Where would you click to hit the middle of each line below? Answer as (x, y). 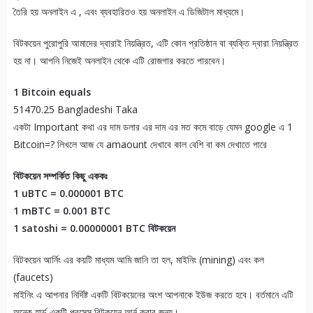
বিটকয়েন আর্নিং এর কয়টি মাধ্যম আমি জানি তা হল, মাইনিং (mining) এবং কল (138, 260)
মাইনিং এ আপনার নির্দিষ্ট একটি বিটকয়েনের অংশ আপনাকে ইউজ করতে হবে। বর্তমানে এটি (153, 295)
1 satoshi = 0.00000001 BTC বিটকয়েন (94, 228)
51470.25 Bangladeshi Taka (75, 110)
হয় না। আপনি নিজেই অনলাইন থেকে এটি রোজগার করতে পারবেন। (119, 61)
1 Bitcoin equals (52, 92)
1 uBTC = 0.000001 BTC (68, 194)
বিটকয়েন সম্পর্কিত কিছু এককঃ (60, 176)
